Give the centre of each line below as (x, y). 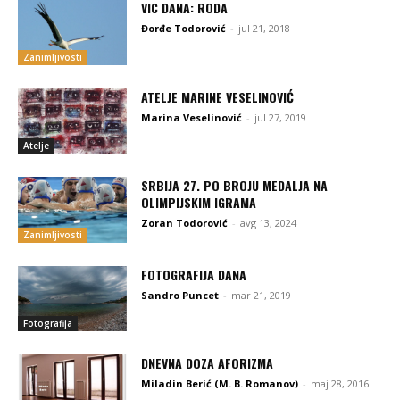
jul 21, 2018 (265, 29)
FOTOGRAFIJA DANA (194, 274)
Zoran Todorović (185, 223)
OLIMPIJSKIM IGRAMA (199, 203)
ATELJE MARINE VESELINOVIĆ (218, 96)
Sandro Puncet (180, 295)
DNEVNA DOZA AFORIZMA (208, 362)
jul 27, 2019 (281, 117)
